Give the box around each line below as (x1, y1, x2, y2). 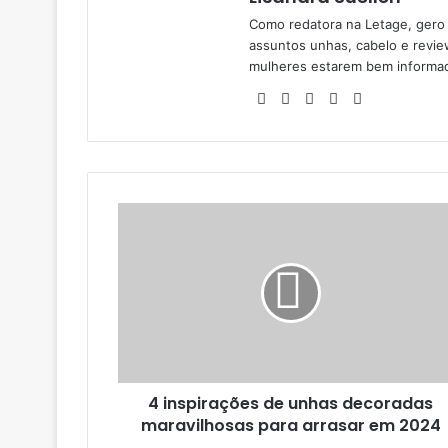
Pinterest (344, 87, 409, 107)
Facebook (272, 87, 341, 107)
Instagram (368, 87, 438, 107)
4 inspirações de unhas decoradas (148, 391, 433, 415)
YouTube (320, 87, 382, 107)
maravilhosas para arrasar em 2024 (140, 413, 441, 437)
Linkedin (296, 87, 356, 107)
